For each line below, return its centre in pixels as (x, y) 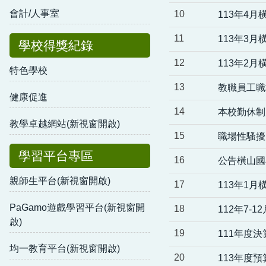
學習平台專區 (56, 156)
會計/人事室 (34, 13)
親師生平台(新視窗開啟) (60, 180)
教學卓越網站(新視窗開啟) (65, 123)
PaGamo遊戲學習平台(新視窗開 (77, 207)
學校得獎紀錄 (56, 45)
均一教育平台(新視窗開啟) (65, 248)
